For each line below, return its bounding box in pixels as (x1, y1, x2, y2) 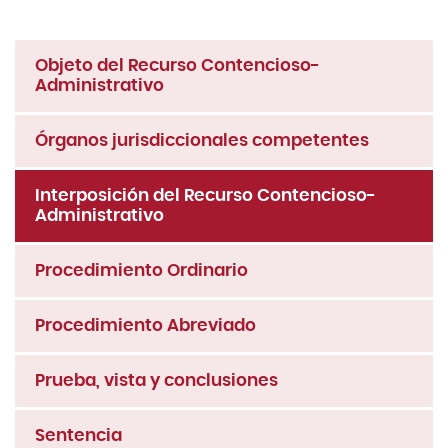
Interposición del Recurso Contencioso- (35, 186, 376, 204)
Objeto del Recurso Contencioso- (35, 56, 320, 74)
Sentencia (35, 426, 122, 444)
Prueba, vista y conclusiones (35, 371, 278, 389)
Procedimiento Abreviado (35, 316, 256, 334)
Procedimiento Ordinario (35, 261, 248, 279)
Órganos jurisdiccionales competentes (35, 131, 369, 149)
